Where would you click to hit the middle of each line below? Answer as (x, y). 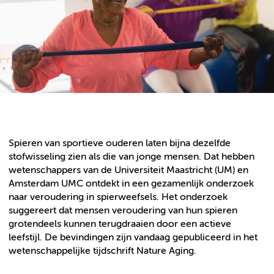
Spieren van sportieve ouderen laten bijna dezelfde (120, 143)
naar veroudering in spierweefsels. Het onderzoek (118, 197)
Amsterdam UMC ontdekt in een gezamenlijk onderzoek (131, 183)
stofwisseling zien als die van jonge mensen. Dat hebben (131, 157)
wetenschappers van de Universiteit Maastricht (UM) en (128, 170)
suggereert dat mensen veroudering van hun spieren (123, 210)
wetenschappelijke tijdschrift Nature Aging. (102, 251)
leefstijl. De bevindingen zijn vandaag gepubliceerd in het (133, 237)
